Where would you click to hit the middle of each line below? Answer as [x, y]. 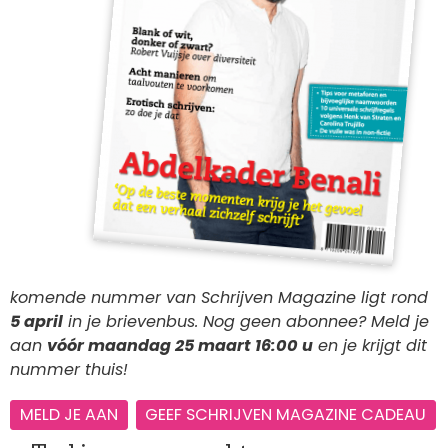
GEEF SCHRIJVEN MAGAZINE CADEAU [286, 414]
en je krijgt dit [370, 346]
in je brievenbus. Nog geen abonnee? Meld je [246, 322]
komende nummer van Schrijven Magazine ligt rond [219, 298]
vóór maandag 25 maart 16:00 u [180, 346]
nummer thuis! [69, 370]
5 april [36, 322]
